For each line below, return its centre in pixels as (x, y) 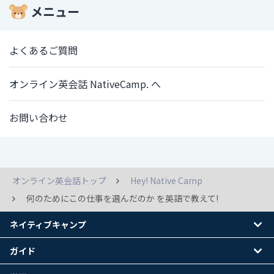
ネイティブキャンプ (48, 225)
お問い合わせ (39, 118)
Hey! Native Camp (166, 181)
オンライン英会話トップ (59, 181)
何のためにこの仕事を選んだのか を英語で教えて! (122, 198)
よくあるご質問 (43, 50)
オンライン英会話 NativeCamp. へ (85, 84)
